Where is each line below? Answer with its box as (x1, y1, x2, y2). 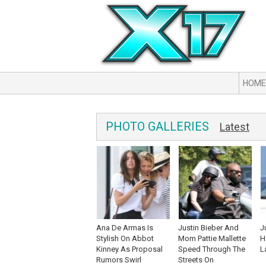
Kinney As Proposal (96, 245, 163, 254)
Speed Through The (178, 245, 245, 254)
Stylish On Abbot (96, 234, 154, 243)
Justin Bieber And (178, 223, 239, 232)
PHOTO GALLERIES (106, 119, 209, 134)
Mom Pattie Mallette (178, 234, 246, 243)
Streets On (178, 255, 214, 264)
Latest (220, 121, 249, 133)
